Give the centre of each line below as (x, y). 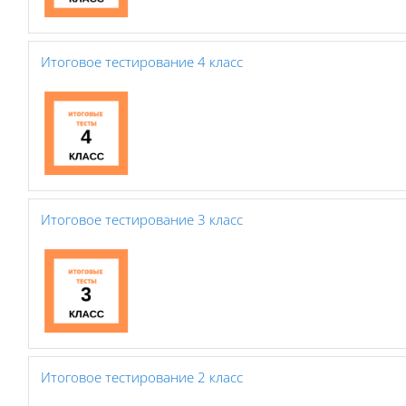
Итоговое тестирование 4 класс (142, 61)
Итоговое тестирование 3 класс (142, 219)
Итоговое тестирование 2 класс (142, 377)
